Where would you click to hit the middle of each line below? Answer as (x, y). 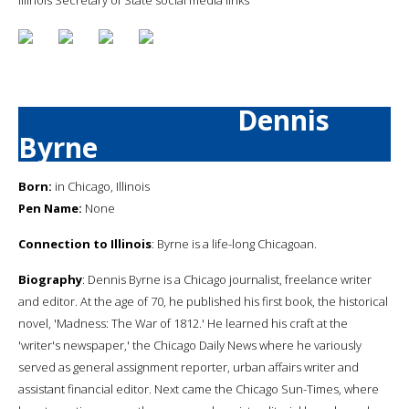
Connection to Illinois (85, 243)
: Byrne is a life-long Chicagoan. (234, 243)
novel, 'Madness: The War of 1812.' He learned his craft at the (183, 323)
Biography (50, 279)
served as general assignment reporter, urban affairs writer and (189, 367)
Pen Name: (50, 208)
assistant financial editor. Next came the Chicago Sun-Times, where (199, 388)
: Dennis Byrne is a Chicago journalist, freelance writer (227, 279)
